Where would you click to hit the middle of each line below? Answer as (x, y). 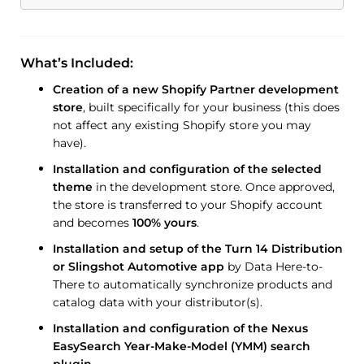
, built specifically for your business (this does (211, 107)
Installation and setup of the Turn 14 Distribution (198, 248)
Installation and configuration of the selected (187, 169)
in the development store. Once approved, (214, 186)
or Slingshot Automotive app (139, 266)
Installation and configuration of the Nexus (180, 328)
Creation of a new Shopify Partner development (196, 89)
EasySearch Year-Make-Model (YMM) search (182, 346)
